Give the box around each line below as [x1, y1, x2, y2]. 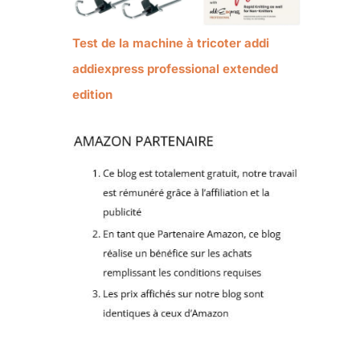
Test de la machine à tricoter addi [72, 35, 269, 51]
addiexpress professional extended [72, 60, 278, 76]
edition [72, 86, 112, 102]
